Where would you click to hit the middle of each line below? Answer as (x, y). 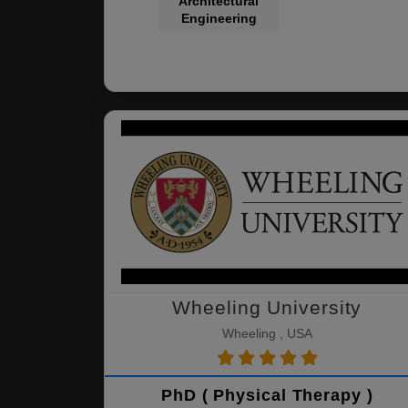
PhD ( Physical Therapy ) (267, 395)
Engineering (219, 18)
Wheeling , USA (267, 333)
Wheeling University (267, 307)
